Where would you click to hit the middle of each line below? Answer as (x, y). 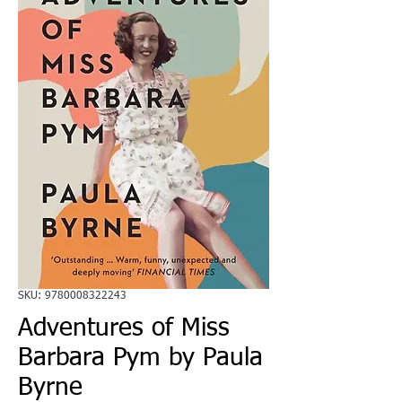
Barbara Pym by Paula (140, 358)
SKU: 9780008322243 (72, 296)
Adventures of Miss (124, 328)
